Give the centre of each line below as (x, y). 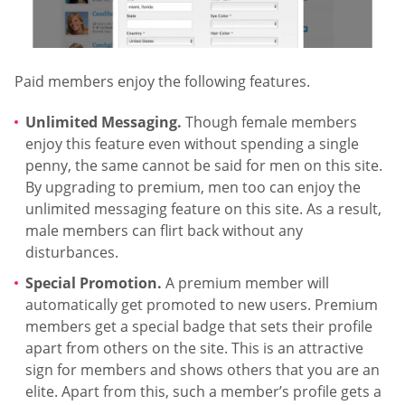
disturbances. (72, 253)
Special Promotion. (94, 283)
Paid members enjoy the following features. (162, 81)
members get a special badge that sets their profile (199, 326)
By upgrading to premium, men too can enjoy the (193, 188)
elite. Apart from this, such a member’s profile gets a (203, 391)
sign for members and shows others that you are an (202, 369)
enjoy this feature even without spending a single (192, 144)
